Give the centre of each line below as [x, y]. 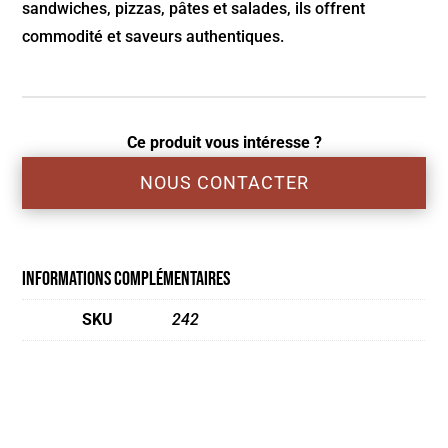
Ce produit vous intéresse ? [224, 143]
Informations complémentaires [126, 279]
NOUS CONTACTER [224, 183]
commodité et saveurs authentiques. [153, 37]
